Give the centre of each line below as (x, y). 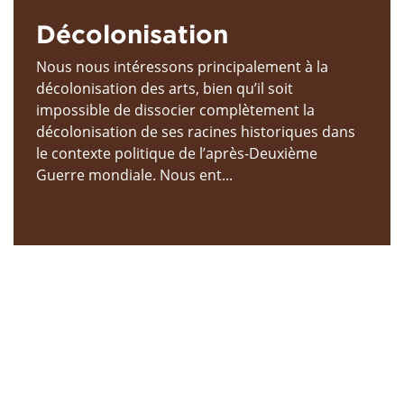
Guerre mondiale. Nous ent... (134, 174)
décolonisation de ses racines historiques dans (196, 131)
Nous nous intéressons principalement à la (182, 66)
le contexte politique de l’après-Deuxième (177, 153)
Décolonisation (132, 33)
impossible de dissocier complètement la (175, 110)
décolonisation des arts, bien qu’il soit (165, 88)
